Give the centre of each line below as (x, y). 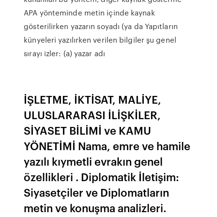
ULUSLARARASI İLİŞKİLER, (93, 115)
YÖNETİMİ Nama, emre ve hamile (107, 146)
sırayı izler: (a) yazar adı (66, 53)
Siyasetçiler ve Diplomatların (97, 192)
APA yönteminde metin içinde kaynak (89, 13)
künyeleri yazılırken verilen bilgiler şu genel (100, 40)
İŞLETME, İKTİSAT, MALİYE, (93, 99)
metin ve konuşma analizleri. (95, 208)
